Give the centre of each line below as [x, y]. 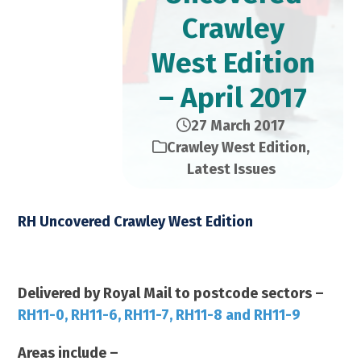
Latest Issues [231, 169]
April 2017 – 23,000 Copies [116, 256]
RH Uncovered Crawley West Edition [136, 222]
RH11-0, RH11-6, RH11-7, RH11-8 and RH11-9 [160, 315]
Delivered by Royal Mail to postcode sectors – [171, 293]
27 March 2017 [238, 126]
